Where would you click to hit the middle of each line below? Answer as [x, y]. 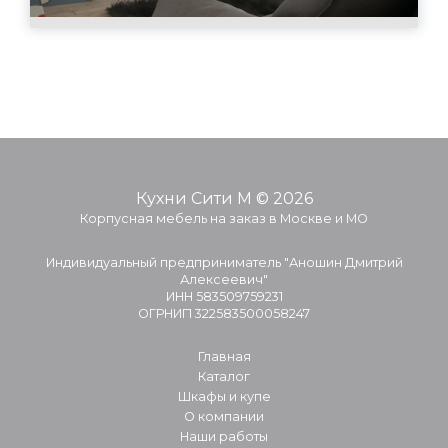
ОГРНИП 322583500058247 [224, 313]
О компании [224, 416]
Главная [224, 356]
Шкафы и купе [224, 396]
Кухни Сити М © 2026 [224, 198]
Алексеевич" [224, 279]
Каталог [224, 376]
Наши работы [224, 436]
